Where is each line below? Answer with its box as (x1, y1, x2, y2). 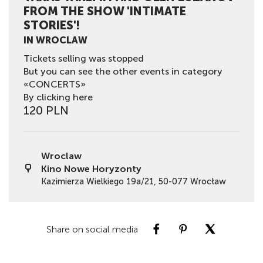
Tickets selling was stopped (23, 53, 144, 65)
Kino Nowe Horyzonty (41, 163, 141, 175)
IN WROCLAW (23, 35, 87, 46)
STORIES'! (23, 18, 80, 33)
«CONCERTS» (23, 79, 86, 90)
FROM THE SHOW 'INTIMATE (23, 4, 186, 19)
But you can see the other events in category (23, 66, 222, 77)
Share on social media (46, 223, 138, 235)
